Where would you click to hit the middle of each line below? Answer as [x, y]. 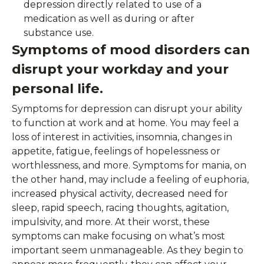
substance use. [59, 33]
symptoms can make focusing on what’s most [118, 236]
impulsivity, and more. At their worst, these [111, 222]
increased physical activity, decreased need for [120, 194]
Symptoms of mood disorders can [131, 49]
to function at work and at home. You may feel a [125, 123]
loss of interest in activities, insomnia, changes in [122, 137]
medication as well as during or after [109, 19]
